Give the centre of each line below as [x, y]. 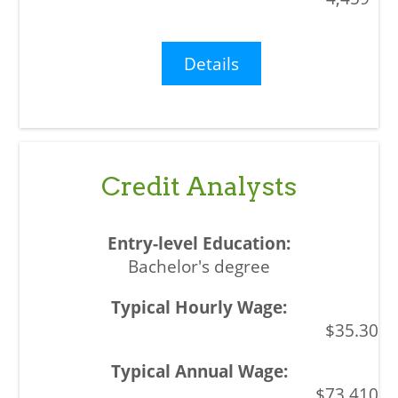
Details [212, 63]
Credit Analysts [199, 186]
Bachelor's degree [199, 266]
